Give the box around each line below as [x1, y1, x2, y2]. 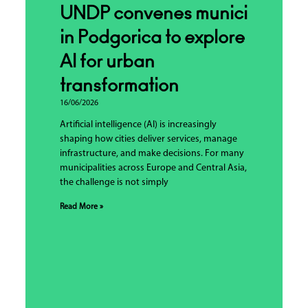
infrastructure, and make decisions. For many [59, 148, 244, 159]
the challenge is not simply [59, 177, 168, 188]
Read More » [59, 203, 103, 212]
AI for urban [59, 53, 155, 71]
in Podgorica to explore [59, 29, 245, 47]
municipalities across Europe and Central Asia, [59, 163, 247, 174]
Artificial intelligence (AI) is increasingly [59, 120, 217, 131]
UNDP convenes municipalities [59, 5, 306, 23]
